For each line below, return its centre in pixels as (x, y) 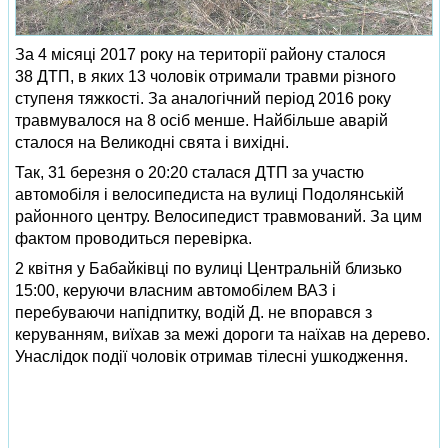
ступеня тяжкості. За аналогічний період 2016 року (203, 98)
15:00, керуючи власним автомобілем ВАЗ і (175, 290)
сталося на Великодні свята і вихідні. (152, 142)
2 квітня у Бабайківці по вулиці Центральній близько (208, 268)
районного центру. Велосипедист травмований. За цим (218, 216)
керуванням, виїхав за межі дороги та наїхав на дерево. (222, 334)
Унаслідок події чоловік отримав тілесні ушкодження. (211, 356)
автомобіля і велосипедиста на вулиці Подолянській (209, 194)
